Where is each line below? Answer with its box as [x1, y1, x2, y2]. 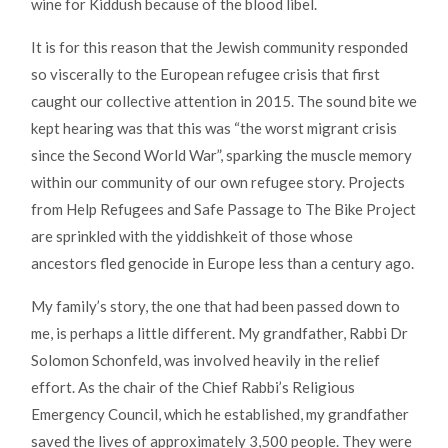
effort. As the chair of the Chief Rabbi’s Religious [31, 378, 355, 397]
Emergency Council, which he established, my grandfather [31, 405, 409, 424]
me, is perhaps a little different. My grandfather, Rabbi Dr [31, 324, 408, 343]
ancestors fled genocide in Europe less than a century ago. [31, 254, 414, 273]
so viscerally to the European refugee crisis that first [31, 65, 380, 84]
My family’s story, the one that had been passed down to [31, 297, 400, 316]
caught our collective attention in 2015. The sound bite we [31, 92, 417, 111]
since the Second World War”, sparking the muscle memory [31, 146, 412, 165]
